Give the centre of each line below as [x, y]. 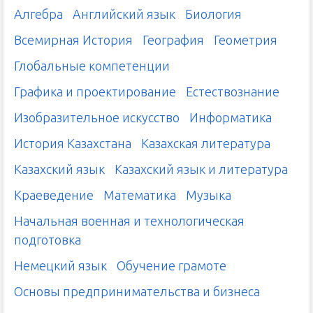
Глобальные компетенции [92, 66]
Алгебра [38, 14]
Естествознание [233, 92]
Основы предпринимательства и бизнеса [137, 292]
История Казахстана [73, 144]
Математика [140, 195]
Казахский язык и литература [201, 169]
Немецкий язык [60, 266]
